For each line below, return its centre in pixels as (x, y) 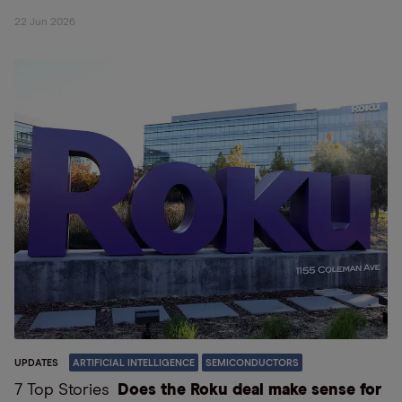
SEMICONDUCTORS (252, 363)
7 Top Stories (64, 390)
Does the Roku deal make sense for (249, 390)
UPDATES (36, 363)
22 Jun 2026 (45, 22)
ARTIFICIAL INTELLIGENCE (134, 363)
